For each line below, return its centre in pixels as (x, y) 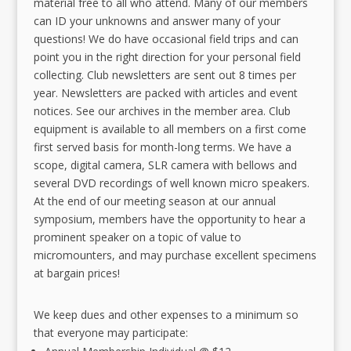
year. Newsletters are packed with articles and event (165, 93)
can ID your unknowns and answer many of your (157, 21)
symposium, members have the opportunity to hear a (169, 219)
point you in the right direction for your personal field (167, 57)
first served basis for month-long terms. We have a (162, 147)
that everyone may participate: (110, 333)
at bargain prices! (76, 273)
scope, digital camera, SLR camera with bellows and (165, 165)
